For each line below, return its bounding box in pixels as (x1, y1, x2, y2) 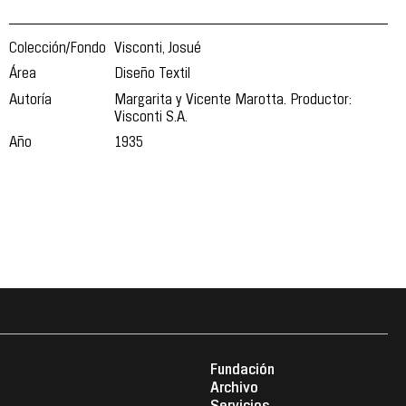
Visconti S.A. (114, 111, 188, 124)
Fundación (209, 362, 275, 377)
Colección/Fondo (9, 43, 106, 55)
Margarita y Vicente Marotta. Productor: (114, 93, 353, 107)
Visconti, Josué (114, 43, 202, 55)
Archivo (209, 381, 258, 395)
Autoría (9, 93, 52, 107)
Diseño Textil (114, 68, 191, 82)
